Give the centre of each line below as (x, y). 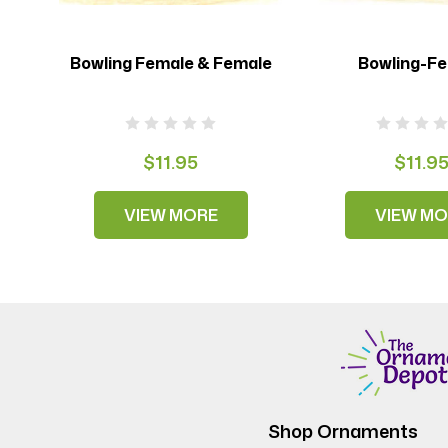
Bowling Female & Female (170, 62)
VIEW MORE (170, 214)
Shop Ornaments (342, 430)
